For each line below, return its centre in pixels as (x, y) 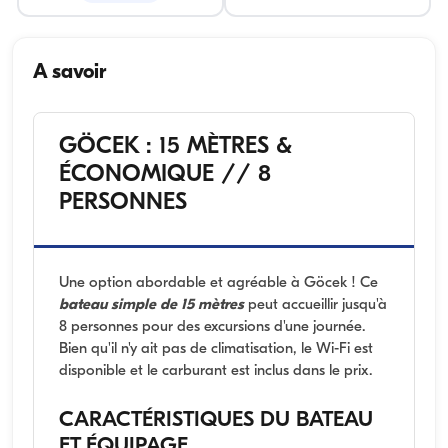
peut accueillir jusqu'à (315, 305)
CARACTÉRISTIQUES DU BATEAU (216, 420)
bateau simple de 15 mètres (151, 305)
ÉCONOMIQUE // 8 (165, 174)
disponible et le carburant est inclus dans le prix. (215, 371)
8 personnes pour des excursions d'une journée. (212, 327)
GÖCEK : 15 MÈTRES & (175, 146)
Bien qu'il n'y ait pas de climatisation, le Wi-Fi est (216, 349)
